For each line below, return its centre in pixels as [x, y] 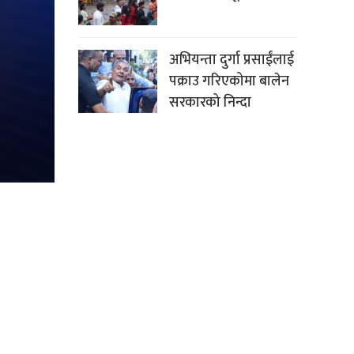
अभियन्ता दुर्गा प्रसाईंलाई [231, 60]
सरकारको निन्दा [210, 103]
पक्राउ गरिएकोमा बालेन [229, 82]
